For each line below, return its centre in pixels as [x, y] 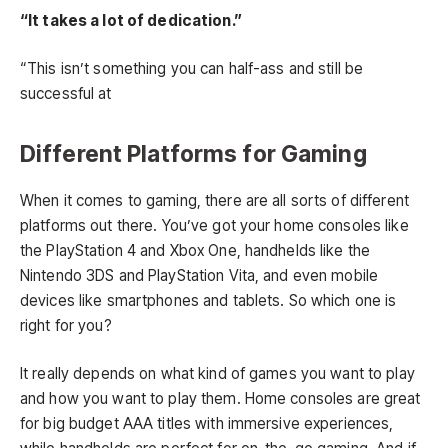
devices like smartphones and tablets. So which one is [208, 300]
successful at [66, 93]
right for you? [66, 325]
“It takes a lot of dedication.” [131, 21]
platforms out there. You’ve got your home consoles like [214, 225]
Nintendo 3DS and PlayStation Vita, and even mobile [199, 275]
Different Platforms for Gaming [193, 153]
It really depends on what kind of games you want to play [217, 373]
